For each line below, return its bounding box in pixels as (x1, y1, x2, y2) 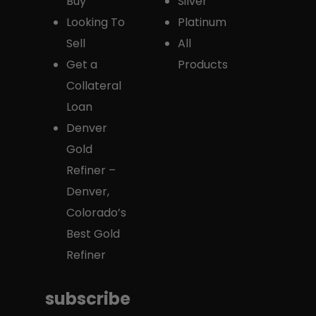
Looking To (66, 13, 125, 30)
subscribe (45, 286, 130, 310)
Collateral (66, 77, 121, 94)
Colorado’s (66, 204, 126, 221)
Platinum (177, 13, 226, 30)
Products (177, 56, 228, 73)
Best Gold (66, 225, 120, 242)
